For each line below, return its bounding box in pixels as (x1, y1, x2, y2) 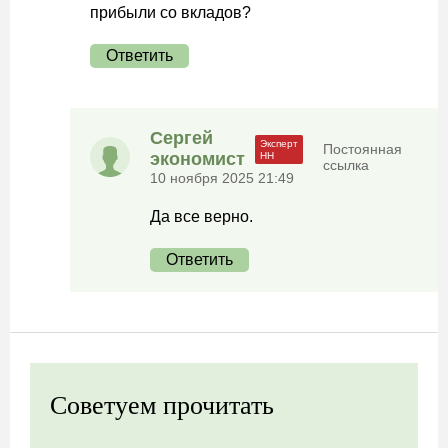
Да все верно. (150, 208, 253, 225)
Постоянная (323, 141, 403, 157)
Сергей (150, 128, 213, 148)
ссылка (323, 157, 370, 173)
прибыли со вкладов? (90, 4, 251, 21)
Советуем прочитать (50, 391, 274, 420)
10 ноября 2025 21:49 (150, 170, 294, 186)
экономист (150, 149, 245, 169)
